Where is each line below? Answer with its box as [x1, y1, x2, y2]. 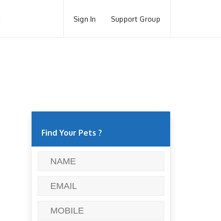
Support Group [110, 14, 160, 23]
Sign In [73, 14, 96, 23]
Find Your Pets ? [41, 128, 102, 138]
